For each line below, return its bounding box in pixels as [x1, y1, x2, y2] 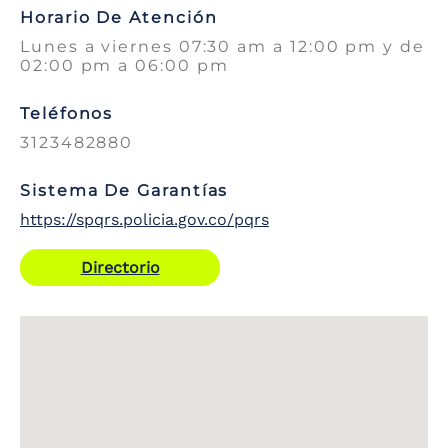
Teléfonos [20, 104, 114, 124]
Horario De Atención [20, 8, 218, 28]
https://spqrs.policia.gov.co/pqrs [20, 210, 269, 230]
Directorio [80, 258, 160, 278]
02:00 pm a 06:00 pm [20, 56, 229, 76]
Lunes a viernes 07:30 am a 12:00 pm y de [20, 37, 425, 57]
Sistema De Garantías [20, 181, 229, 201]
